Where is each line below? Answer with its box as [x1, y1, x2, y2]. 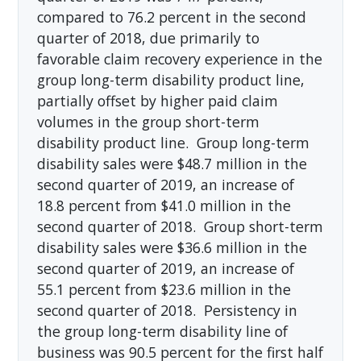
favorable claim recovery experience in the [36, 48, 322, 68]
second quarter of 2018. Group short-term [36, 216, 323, 236]
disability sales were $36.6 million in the [36, 237, 307, 257]
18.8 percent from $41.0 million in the [36, 195, 291, 215]
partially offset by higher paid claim [36, 90, 278, 110]
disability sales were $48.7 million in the [36, 153, 307, 173]
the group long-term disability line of [36, 321, 288, 341]
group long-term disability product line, [36, 69, 305, 89]
